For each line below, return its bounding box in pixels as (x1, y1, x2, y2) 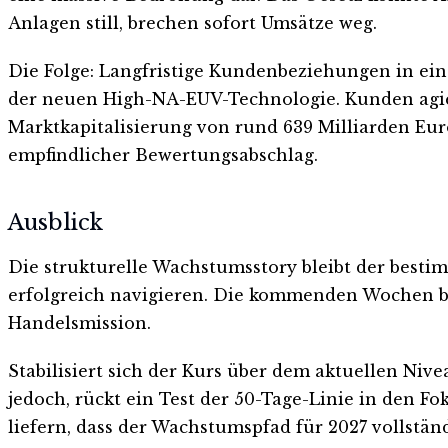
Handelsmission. (8, 312, 151, 333)
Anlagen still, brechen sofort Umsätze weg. (8, 13, 377, 34)
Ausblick (8, 208, 103, 236)
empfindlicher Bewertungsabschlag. (8, 145, 318, 166)
